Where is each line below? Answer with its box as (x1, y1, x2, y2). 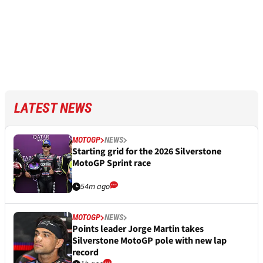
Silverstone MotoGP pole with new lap (72, 234, 227, 248)
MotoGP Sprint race (72, 157, 151, 170)
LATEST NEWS (14, 100, 92, 117)
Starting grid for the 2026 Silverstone (72, 145, 221, 159)
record (72, 246, 99, 259)
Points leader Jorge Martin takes (72, 222, 204, 236)
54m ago (80, 181, 110, 193)
